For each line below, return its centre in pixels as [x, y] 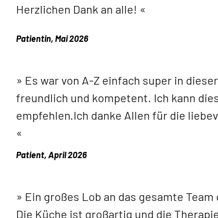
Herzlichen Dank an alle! [77, 9]
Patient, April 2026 [51, 155]
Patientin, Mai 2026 [52, 39]
